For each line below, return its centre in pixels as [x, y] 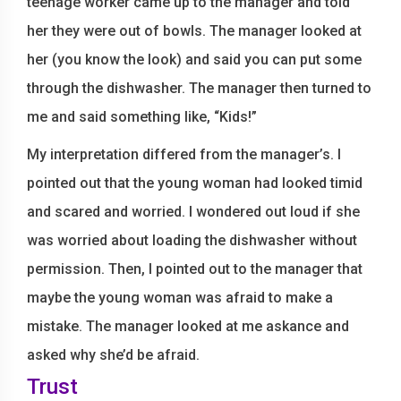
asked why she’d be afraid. [113, 355]
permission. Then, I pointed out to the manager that [195, 269]
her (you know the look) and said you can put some [194, 60]
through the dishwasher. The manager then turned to [199, 88]
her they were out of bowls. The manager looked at [194, 31]
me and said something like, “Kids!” [142, 117]
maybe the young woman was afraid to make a [180, 298]
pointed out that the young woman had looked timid [195, 183]
